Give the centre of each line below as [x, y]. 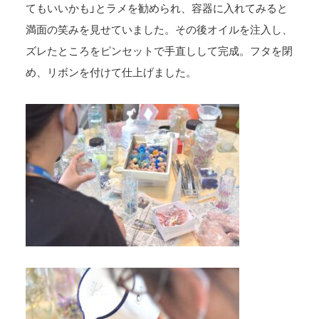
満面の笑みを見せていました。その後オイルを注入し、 [159, 29]
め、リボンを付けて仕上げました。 [111, 72]
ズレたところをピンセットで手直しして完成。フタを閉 [159, 50]
